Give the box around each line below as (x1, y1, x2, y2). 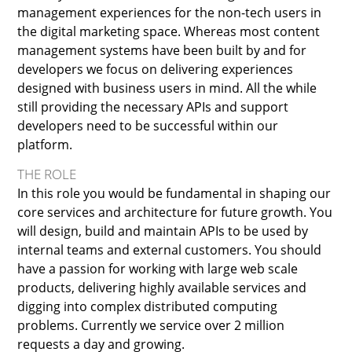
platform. (17, 135, 73, 153)
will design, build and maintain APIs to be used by (17, 222, 309, 240)
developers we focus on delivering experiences (17, 60, 294, 78)
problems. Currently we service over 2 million (17, 316, 285, 334)
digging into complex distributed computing (17, 297, 278, 315)
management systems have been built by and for (17, 41, 307, 59)
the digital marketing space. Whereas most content (17, 22, 321, 40)
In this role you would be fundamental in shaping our (17, 184, 332, 202)
